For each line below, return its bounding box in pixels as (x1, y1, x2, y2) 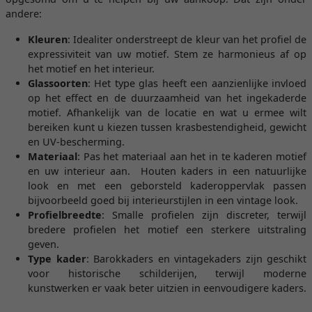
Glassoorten (28, 77, 88, 90)
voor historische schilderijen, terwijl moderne (28, 267, 306, 280)
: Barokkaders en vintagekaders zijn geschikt (86, 252, 306, 265)
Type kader (28, 252, 86, 265)
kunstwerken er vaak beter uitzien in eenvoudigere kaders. (28, 281, 306, 295)
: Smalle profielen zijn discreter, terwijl (102, 208, 306, 221)
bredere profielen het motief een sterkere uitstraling (28, 223, 306, 236)
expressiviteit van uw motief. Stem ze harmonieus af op (28, 47, 306, 61)
